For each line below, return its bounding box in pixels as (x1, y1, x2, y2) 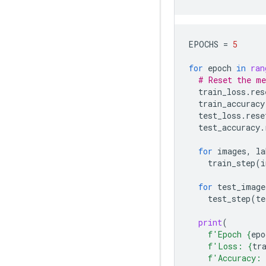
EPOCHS (189, 38, 218, 50)
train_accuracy (198, 97, 265, 109)
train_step (208, 157, 255, 169)
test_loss (198, 109, 241, 121)
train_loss (198, 85, 246, 97)
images (217, 145, 246, 157)
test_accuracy (198, 121, 260, 133)
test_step (208, 192, 251, 204)
